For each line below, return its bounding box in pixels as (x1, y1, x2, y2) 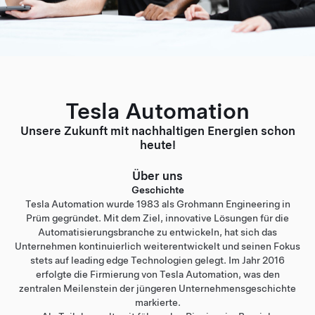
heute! (139, 138, 176, 152)
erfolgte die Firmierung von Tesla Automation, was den (35, 269, 280, 280)
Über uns (132, 169, 183, 183)
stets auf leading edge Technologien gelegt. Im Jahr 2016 (30, 255, 285, 266)
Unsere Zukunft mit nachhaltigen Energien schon (20, 124, 295, 138)
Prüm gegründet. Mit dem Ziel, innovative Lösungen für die (26, 212, 289, 224)
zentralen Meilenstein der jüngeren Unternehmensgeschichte (19, 283, 296, 294)
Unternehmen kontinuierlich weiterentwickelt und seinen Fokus (15, 240, 300, 252)
